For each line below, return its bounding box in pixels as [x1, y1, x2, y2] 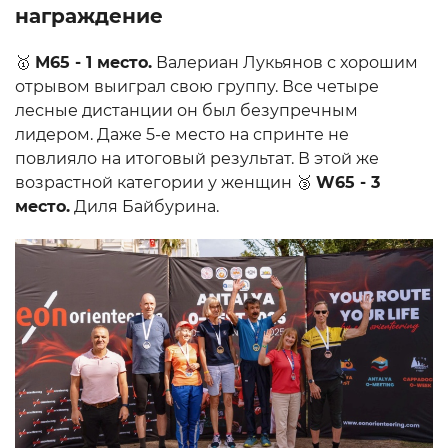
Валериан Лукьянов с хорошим [152, 52, 418, 72]
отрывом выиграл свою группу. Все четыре [15, 76, 379, 96]
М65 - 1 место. [35, 52, 152, 72]
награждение [15, 3, 163, 28]
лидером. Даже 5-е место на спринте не [15, 124, 349, 144]
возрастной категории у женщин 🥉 [15, 172, 316, 192]
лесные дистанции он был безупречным [15, 100, 358, 120]
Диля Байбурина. [70, 196, 219, 216]
